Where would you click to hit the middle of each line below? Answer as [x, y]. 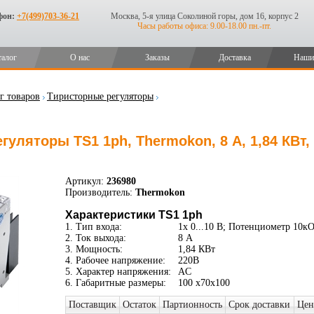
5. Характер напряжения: [118, 272]
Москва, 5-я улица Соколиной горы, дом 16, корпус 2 [204, 16]
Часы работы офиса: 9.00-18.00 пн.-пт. [205, 26]
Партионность [192, 305]
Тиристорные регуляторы [100, 96]
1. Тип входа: [93, 227]
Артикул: [84, 181]
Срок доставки [259, 305]
